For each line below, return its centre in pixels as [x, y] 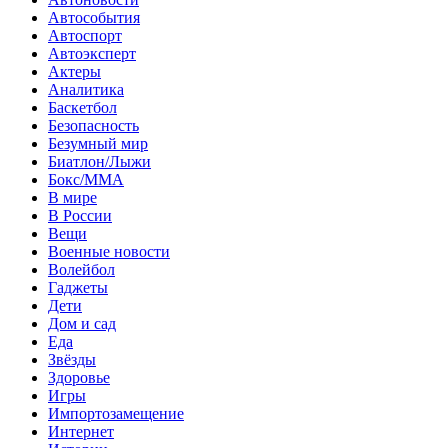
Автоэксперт [92, 53]
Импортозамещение [116, 413]
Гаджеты [78, 287]
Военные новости [109, 251]
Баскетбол [82, 107]
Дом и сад [82, 323]
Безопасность [93, 125]
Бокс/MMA [86, 179]
